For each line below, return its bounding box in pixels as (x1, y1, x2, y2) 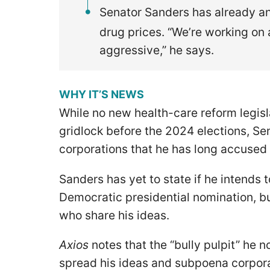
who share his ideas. (59, 207, 175, 222)
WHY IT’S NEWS (59, 87, 146, 101)
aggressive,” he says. (99, 42, 218, 57)
